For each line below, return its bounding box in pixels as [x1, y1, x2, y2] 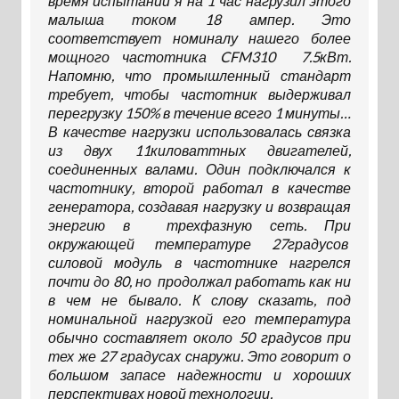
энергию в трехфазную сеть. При [47, 216, 352, 234]
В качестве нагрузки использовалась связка [47, 123, 352, 141]
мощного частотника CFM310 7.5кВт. [47, 48, 352, 66]
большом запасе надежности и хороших [47, 366, 352, 384]
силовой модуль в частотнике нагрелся [47, 254, 352, 272]
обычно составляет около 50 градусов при [47, 329, 352, 346]
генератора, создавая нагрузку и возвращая [47, 198, 352, 216]
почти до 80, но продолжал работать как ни [47, 273, 352, 290]
